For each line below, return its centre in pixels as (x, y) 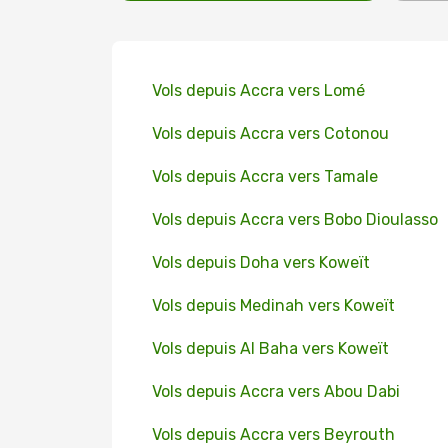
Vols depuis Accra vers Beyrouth (273, 434)
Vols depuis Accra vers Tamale (265, 176)
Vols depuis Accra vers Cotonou (270, 133)
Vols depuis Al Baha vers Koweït (270, 348)
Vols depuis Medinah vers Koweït (273, 305)
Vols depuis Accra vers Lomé (258, 90)
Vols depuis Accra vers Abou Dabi (276, 391)
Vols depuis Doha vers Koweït (261, 262)
